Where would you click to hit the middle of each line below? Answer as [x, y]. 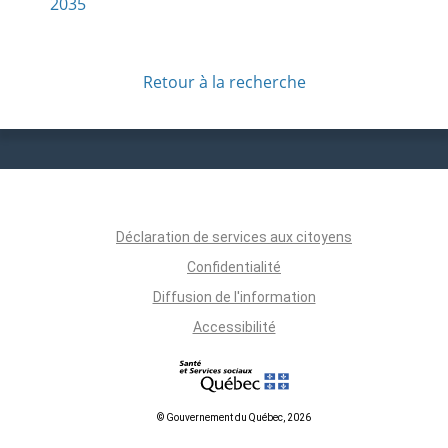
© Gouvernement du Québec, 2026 [234, 417]
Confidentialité [234, 266]
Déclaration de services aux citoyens [234, 236]
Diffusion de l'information [234, 296]
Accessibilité [234, 326]
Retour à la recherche [224, 81]
